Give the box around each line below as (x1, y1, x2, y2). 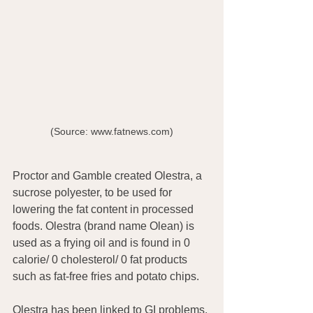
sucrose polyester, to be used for (13, 186, 175, 198)
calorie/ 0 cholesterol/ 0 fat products (13, 253, 190, 265)
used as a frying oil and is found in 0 (13, 236, 193, 249)
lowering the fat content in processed (13, 203, 196, 215)
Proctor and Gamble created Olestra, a (13, 169, 205, 182)
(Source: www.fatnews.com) (50, 125, 173, 137)
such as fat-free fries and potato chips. (13, 270, 199, 282)
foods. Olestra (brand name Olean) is (13, 219, 197, 232)
